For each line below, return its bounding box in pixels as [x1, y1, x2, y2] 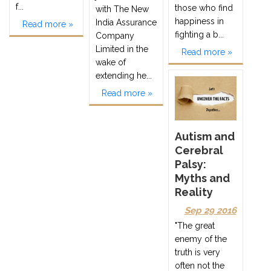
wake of [95, 57, 126, 67]
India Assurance [95, 17, 157, 27]
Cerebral [175, 143, 224, 157]
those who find [175, 2, 233, 13]
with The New [95, 4, 149, 14]
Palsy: [175, 157, 207, 171]
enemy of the [175, 233, 227, 244]
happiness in [175, 16, 224, 26]
